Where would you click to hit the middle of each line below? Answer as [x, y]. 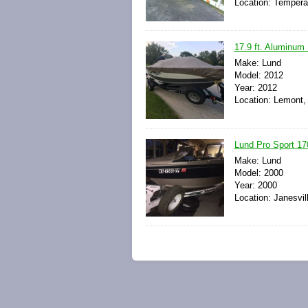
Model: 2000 [258, 173]
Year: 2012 [255, 87]
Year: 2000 [255, 185]
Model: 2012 [258, 75]
